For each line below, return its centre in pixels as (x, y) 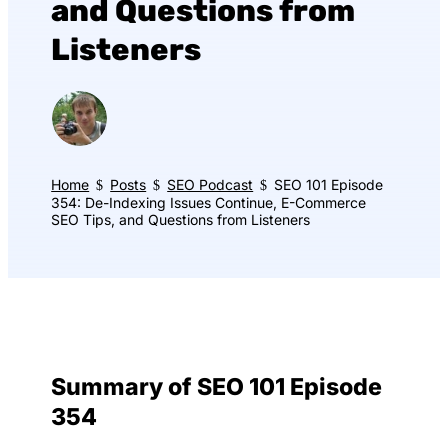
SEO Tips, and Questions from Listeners (181, 220)
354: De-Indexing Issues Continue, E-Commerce (209, 203)
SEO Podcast (210, 184)
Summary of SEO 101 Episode (217, 386)
